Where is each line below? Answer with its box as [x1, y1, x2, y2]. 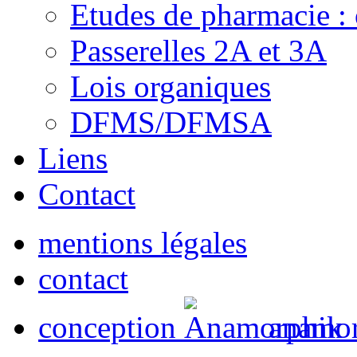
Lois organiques [70, 69, 271, 104]
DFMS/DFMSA [70, 104, 272, 139]
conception [38, 309, 184, 344]
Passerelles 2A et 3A [70, 33, 327, 68]
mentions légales [38, 225, 247, 260]
